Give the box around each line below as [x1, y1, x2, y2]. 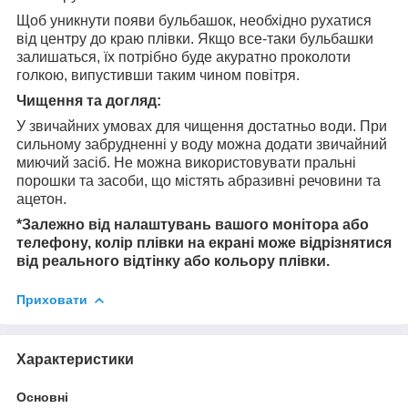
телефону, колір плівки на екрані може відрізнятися [16, 234, 392, 250]
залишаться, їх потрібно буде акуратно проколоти [16, 48, 351, 65]
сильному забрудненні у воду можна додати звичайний [16, 136, 387, 152]
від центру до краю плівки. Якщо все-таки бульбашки [16, 30, 373, 46]
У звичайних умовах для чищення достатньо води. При [16, 117, 387, 134]
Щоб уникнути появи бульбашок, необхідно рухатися [16, 12, 372, 28]
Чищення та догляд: [16, 92, 161, 108]
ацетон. [16, 190, 66, 207]
